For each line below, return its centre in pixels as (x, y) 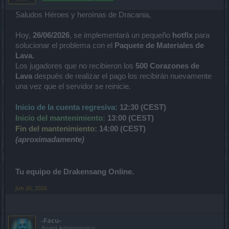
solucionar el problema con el (65, 45)
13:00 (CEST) (130, 118)
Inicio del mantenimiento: (60, 118)
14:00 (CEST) (121, 128)
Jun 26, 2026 (31, 188)
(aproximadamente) (50, 139)
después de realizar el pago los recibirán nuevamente (122, 76)
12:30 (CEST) (142, 107)
